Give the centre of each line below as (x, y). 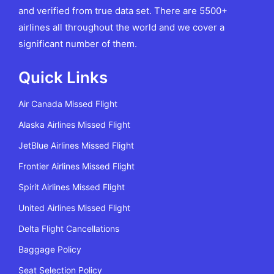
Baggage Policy (50, 250)
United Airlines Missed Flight (74, 208)
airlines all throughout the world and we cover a (121, 28)
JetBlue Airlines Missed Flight (76, 146)
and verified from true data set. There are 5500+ (123, 11)
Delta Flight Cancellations (69, 229)
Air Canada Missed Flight (68, 104)
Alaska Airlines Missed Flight (74, 125)
